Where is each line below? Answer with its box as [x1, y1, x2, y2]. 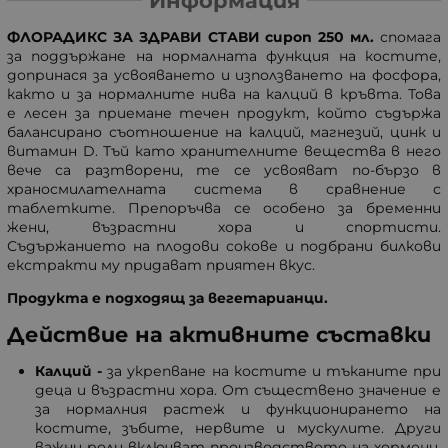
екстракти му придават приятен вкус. [7, 255, 315, 274]
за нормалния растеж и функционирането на [35, 399, 441, 418]
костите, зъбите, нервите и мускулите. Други [35, 418, 441, 437]
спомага [374, 27, 442, 46]
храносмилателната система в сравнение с [7, 179, 441, 198]
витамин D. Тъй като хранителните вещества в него [7, 141, 441, 160]
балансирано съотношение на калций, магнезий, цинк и [7, 122, 441, 141]
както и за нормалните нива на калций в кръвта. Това [7, 84, 441, 103]
